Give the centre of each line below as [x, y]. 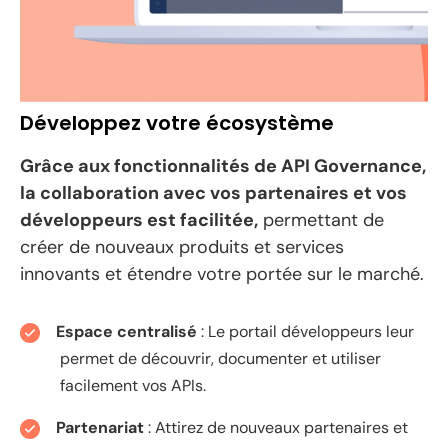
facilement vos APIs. [133, 385]
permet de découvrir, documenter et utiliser [220, 358]
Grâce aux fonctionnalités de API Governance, [223, 165]
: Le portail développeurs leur [307, 331]
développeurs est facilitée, [139, 219]
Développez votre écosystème [177, 122]
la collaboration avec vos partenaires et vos [213, 192]
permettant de [321, 219]
